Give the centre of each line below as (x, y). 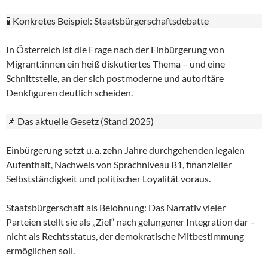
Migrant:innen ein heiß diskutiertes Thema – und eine (115, 64)
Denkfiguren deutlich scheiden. (69, 93)
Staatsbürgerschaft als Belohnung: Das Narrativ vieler (116, 208)
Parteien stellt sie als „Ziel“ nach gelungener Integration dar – (131, 222)
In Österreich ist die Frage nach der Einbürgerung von (115, 50)
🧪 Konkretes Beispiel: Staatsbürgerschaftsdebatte (107, 21)
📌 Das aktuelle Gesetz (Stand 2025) (80, 121)
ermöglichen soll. (40, 251)
